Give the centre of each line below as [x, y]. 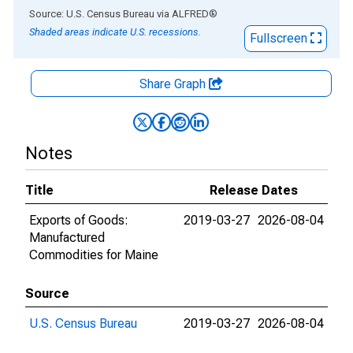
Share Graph [174, 84]
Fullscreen [280, 38]
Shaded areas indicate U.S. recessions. [115, 32]
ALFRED [190, 14]
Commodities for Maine [94, 255]
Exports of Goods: [79, 220]
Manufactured [67, 238]
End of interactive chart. [78, 13]
